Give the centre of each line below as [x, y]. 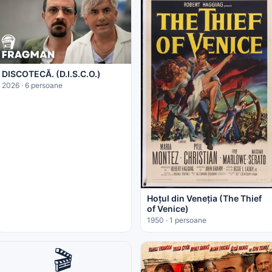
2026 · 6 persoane [32, 86]
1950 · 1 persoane [177, 220]
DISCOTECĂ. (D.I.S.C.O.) [51, 74]
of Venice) [168, 209]
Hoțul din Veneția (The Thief [204, 199]
